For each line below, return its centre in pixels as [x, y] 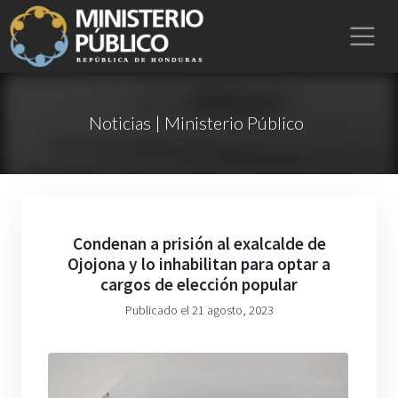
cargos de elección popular [199, 284]
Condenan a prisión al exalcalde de [199, 243]
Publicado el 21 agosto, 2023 [199, 310]
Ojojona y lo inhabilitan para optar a [199, 264]
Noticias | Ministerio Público [196, 123]
